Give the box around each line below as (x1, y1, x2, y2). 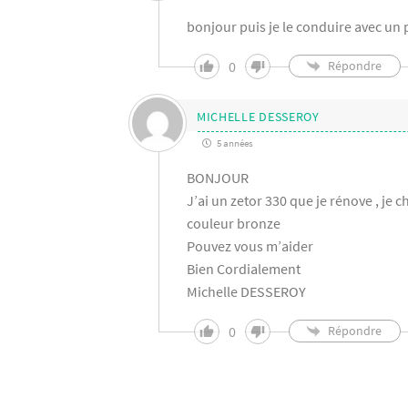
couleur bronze (186, 213, 280, 232)
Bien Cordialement (186, 259, 301, 278)
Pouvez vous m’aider (186, 236, 313, 255)
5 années (214, 136, 253, 149)
